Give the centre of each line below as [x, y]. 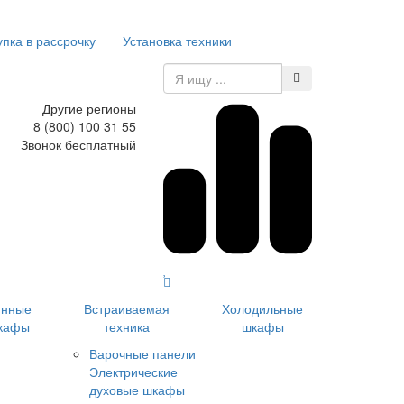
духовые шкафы [137, 389]
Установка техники [177, 41]
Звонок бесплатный [78, 144]
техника [127, 326]
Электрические [133, 371]
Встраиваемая [127, 308]
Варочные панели [142, 353]
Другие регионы [89, 108]
